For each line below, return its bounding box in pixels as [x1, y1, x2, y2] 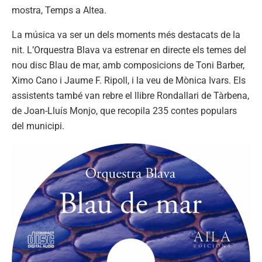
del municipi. [12, 120, 64, 132]
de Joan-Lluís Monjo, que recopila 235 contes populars [12, 105, 237, 117]
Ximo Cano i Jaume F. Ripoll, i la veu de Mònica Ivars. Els [12, 75, 246, 87]
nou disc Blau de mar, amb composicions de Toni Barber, [12, 60, 244, 71]
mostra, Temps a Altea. [12, 5, 106, 16]
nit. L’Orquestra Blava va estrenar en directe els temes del [12, 44, 246, 56]
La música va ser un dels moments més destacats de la [12, 29, 240, 41]
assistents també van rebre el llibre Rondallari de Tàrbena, [12, 90, 249, 102]
